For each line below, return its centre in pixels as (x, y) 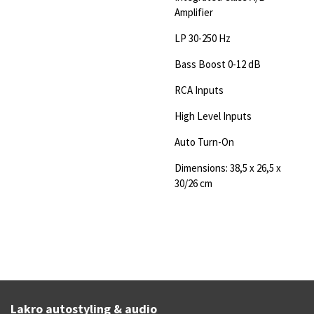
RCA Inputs (199, 90)
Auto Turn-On (204, 142)
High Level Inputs (213, 116)
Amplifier (194, 12)
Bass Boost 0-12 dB (218, 64)
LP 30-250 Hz (203, 38)
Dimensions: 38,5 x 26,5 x (228, 168)
